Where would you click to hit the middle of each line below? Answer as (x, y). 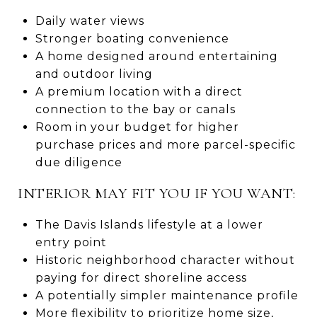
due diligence (79, 162)
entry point (71, 242)
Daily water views (90, 21)
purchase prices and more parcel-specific (165, 144)
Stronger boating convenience (132, 38)
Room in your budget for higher (137, 127)
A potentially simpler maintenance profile (167, 295)
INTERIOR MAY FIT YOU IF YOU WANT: (157, 193)
